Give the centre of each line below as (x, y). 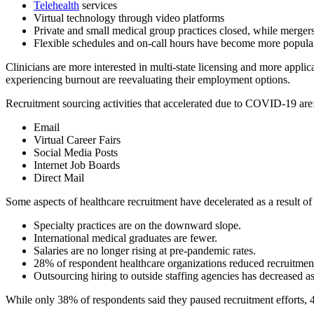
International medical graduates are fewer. (125, 238)
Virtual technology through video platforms (129, 18)
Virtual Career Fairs (77, 140)
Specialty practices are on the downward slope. (137, 226)
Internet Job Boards (77, 165)
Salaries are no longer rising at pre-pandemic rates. (145, 251)
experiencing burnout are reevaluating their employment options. (148, 80)
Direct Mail (59, 178)
